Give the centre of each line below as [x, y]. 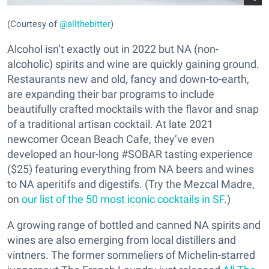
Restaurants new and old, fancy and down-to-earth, [128, 79]
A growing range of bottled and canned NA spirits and [134, 225]
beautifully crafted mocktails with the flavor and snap [133, 109]
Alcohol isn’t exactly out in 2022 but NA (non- [113, 49]
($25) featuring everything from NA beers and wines [131, 169]
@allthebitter [85, 24]
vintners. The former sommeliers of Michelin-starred [131, 255]
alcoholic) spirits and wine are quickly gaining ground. [133, 64]
